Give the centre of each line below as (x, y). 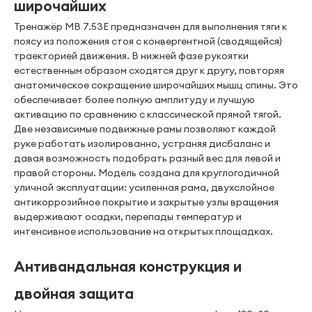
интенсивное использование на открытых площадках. (143, 231)
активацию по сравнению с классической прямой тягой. (148, 114)
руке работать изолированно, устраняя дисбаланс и (142, 143)
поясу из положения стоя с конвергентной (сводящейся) (148, 41)
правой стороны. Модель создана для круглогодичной (147, 173)
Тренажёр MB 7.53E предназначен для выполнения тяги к (150, 26)
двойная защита (74, 294)
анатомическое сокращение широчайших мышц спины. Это (156, 85)
